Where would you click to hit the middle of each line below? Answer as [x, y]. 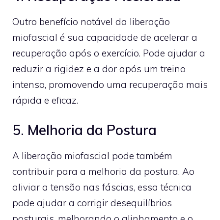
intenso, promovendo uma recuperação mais [110, 84]
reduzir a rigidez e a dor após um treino [99, 69]
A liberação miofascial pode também [92, 156]
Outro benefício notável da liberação [91, 21]
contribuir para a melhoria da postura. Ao [103, 171]
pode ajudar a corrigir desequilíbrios [92, 203]
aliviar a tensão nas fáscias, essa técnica [102, 187]
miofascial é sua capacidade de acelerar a [105, 37]
